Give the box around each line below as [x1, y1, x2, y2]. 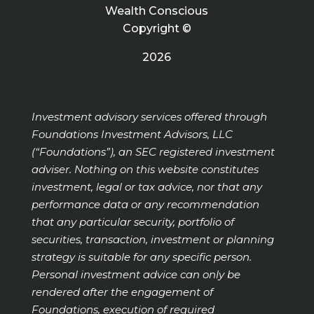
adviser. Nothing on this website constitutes [31, 163, 259, 177]
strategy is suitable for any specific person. [31, 250, 252, 264]
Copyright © [122, 22, 191, 36]
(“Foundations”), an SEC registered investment [31, 145, 275, 159]
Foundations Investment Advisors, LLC [31, 128, 233, 142]
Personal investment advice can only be [31, 268, 240, 282]
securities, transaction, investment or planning [31, 233, 274, 247]
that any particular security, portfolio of [31, 215, 234, 229]
